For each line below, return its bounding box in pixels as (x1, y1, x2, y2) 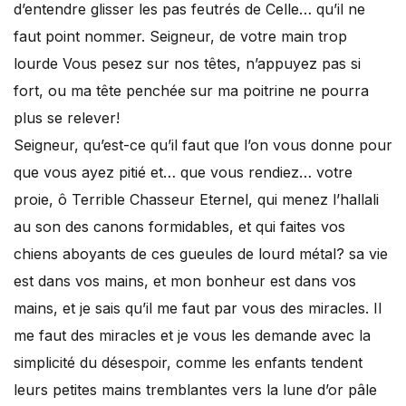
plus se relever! (14, 109, 120, 127)
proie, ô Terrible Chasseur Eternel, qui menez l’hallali (14, 190, 379, 208)
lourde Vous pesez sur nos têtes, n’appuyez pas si (14, 54, 361, 72)
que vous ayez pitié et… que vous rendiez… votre (14, 163, 353, 181)
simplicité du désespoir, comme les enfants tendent (14, 353, 362, 372)
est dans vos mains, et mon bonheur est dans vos (14, 272, 356, 290)
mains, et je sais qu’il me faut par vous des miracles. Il (14, 299, 382, 317)
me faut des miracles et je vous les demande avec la (14, 326, 371, 344)
